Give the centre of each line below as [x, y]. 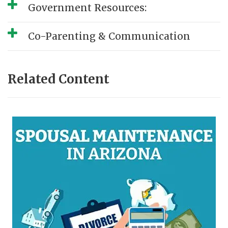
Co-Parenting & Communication [109, 36]
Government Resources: [87, 8]
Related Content [59, 79]
